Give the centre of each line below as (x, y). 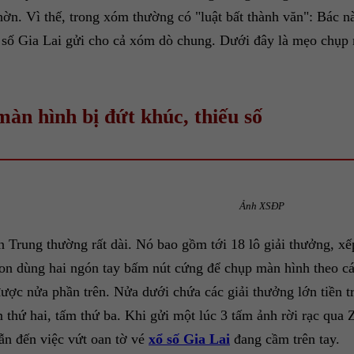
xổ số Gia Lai (189, 339)
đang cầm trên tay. (285, 339)
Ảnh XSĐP (262, 206)
